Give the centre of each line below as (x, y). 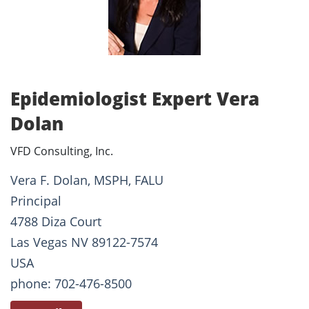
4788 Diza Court (56, 222)
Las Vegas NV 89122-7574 (84, 242)
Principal (36, 201)
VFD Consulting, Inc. (62, 151)
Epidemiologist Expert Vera (135, 99)
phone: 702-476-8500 (71, 284)
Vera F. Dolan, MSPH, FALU (87, 180)
